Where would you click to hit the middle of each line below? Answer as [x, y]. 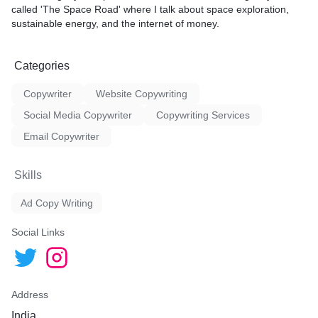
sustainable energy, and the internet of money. [115, 23]
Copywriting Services [203, 115]
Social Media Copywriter [78, 115]
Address [30, 295]
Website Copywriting [142, 94]
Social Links [38, 232]
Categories [42, 66]
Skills [28, 175]
